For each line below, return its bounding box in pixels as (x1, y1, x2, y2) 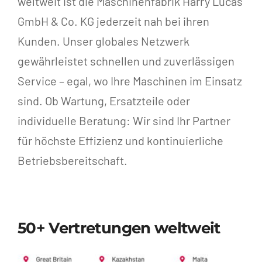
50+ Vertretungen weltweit (17, 218, 220, 237)
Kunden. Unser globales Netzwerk (17, 33, 189, 48)
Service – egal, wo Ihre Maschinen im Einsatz (17, 73, 242, 88)
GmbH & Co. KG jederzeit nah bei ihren (17, 13, 209, 28)
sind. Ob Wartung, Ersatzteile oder (17, 93, 190, 108)
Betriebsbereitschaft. (17, 153, 127, 167)
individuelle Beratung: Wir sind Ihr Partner (17, 113, 230, 127)
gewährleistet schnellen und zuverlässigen (17, 53, 235, 68)
